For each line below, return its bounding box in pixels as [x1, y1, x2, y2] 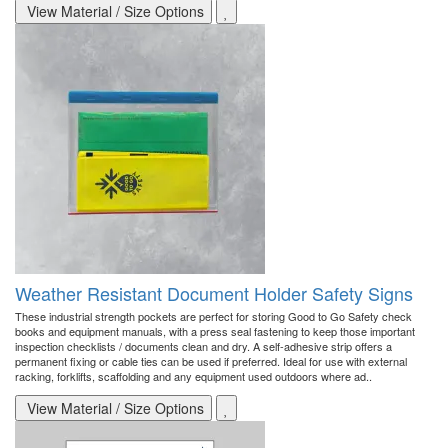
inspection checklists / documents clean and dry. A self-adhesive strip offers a [15, 338, 392, 355]
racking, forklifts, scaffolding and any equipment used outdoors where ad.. [15, 368, 372, 385]
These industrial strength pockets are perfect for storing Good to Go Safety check [15, 308, 412, 325]
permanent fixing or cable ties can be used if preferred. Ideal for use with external [15, 353, 407, 370]
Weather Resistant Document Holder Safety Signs [15, 280, 413, 307]
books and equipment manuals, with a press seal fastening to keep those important [15, 323, 415, 340]
